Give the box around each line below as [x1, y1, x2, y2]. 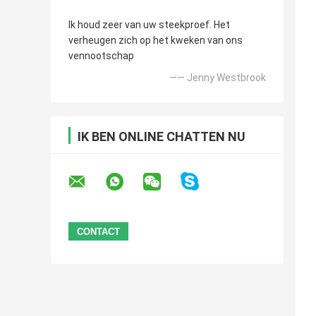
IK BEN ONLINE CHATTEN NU [78, 129, 245, 145]
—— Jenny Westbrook [169, 72, 266, 84]
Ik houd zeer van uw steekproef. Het [68, 19, 230, 31]
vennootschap [68, 50, 134, 62]
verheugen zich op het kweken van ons [68, 35, 243, 47]
